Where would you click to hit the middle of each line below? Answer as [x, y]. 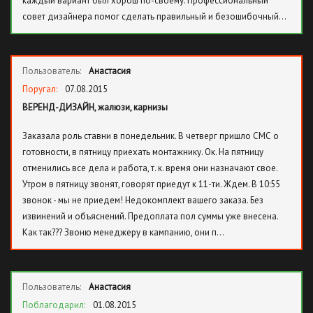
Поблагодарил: [55, 305]
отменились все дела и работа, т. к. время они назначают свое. [150, 168]
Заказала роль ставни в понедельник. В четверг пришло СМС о [151, 136]
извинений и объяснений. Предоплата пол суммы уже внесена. [150, 216]
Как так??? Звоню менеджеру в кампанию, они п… [123, 232]
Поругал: [41, 89]
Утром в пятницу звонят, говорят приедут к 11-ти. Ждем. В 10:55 [151, 184]
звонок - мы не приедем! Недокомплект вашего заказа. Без [143, 200]
